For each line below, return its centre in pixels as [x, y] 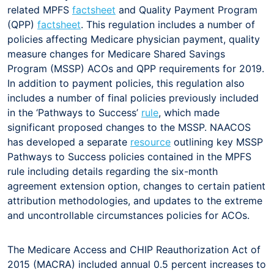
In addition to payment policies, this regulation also [126, 83]
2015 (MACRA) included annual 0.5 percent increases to [137, 264]
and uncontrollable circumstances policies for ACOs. [130, 215]
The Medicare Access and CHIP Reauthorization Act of [134, 249]
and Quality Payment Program [187, 9]
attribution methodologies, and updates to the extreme [135, 200]
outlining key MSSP [217, 142]
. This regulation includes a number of [168, 24]
